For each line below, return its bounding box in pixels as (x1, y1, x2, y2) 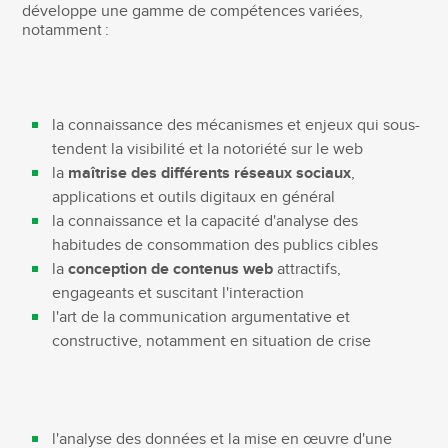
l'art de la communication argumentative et (52, 307, 351, 327)
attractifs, (273, 259, 342, 279)
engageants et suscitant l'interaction (52, 283, 305, 303)
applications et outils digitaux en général (52, 187, 336, 207)
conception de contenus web (68, 259, 274, 279)
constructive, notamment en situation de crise (52, 331, 372, 351)
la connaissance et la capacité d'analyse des (52, 211, 359, 231)
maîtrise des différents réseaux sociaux (68, 163, 352, 183)
